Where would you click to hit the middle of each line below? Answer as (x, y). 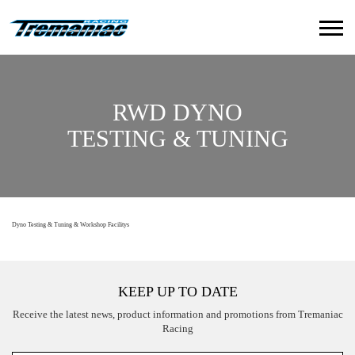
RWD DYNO (177, 112)
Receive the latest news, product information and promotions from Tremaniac (177, 314)
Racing (177, 328)
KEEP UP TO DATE (177, 292)
